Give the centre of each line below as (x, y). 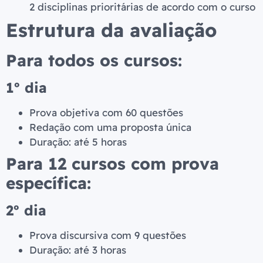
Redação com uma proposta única (110, 127)
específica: (48, 183)
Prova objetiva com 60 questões (106, 113)
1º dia (26, 88)
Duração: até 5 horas (78, 142)
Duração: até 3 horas (78, 250)
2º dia (26, 210)
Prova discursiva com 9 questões (108, 235)
